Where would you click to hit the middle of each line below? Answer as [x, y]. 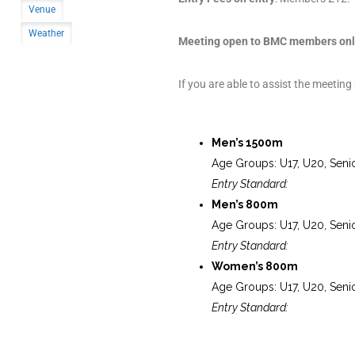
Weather [46, 33]
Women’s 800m [255, 266]
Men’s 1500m [247, 142]
